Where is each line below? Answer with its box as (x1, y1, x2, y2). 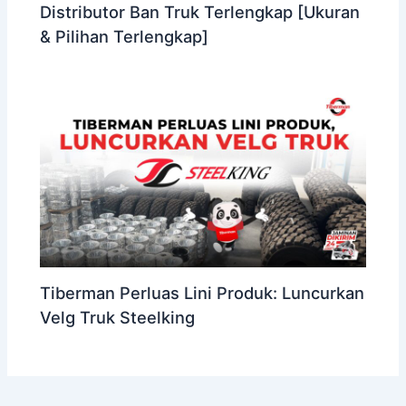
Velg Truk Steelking (40, 306, 196, 327)
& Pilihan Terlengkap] (40, 25, 209, 46)
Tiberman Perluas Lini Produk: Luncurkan (40, 282, 365, 303)
